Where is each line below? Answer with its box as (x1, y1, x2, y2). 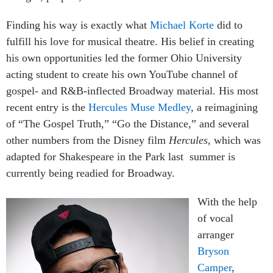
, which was (208, 133, 261, 146)
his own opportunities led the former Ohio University (6, 51, 242, 64)
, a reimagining (191, 101, 258, 113)
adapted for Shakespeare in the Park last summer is (6, 150, 235, 163)
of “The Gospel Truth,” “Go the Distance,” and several (6, 117, 249, 130)
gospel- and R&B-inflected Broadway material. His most (6, 84, 258, 97)
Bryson (197, 244, 229, 257)
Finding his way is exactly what (6, 18, 147, 31)
